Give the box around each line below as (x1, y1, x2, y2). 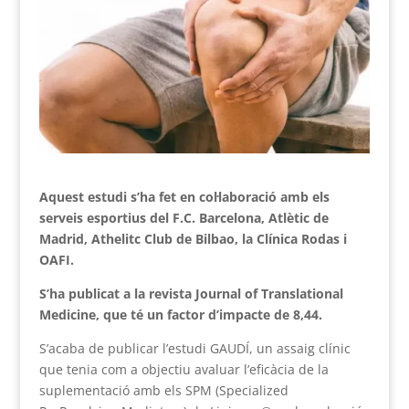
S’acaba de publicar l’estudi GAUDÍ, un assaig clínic (38, 339, 351, 357)
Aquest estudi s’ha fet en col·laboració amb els (38, 187, 330, 205)
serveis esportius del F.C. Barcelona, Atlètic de (38, 208, 329, 226)
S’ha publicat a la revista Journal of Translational (38, 284, 343, 302)
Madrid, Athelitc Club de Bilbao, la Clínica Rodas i (38, 229, 347, 247)
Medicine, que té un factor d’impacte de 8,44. (38, 305, 322, 323)
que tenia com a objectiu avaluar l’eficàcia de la (38, 360, 329, 378)
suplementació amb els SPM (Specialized (38, 381, 288, 399)
